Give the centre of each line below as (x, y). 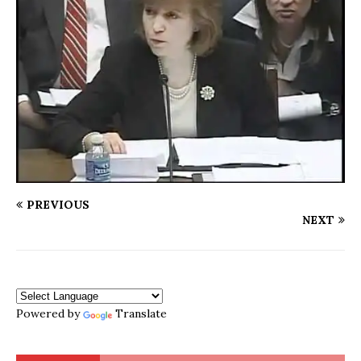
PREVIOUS (58, 204)
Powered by (50, 313)
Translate (141, 313)
